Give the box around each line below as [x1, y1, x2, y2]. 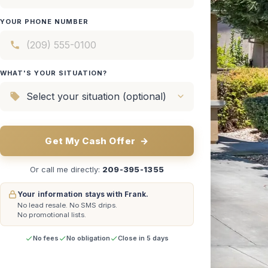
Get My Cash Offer [45, 135, 138, 147]
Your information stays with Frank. [17, 189, 149, 199]
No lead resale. [17, 200, 68, 209]
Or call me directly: [29, 164, 102, 174]
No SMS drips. [69, 200, 117, 209]
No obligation [66, 233, 110, 242]
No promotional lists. [17, 210, 86, 219]
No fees [33, 233, 59, 242]
